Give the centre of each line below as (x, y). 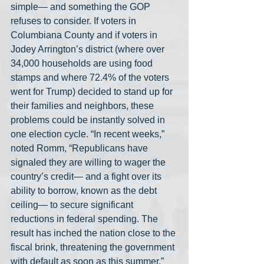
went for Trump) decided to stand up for (93, 92)
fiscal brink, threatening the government (94, 247)
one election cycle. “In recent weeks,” (89, 134)
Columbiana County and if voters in (85, 35)
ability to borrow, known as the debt (85, 191)
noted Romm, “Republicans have (80, 148)
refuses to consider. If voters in (75, 21)
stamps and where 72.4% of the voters (91, 78)
